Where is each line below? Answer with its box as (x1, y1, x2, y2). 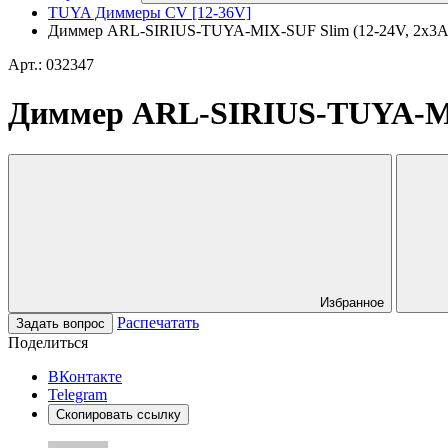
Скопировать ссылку (56, 406, 181, 422)
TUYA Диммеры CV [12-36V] (48, 4, 251, 21)
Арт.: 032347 (8, 56, 94, 73)
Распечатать (117, 313, 199, 331)
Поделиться (8, 333, 88, 351)
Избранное (320, 294, 384, 310)
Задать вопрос (16, 315, 105, 331)
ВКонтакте (48, 367, 122, 385)
